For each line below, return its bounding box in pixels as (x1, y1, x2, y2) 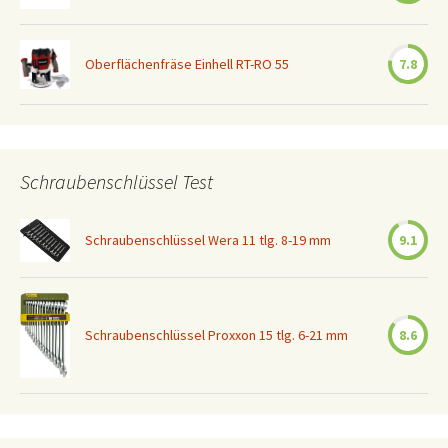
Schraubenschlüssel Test (20, 169, 213, 194)
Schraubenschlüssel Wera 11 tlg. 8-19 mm (85, 231, 331, 249)
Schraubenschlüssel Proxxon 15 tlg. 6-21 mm (85, 326, 348, 344)
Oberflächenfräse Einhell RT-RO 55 (85, 55, 289, 73)
